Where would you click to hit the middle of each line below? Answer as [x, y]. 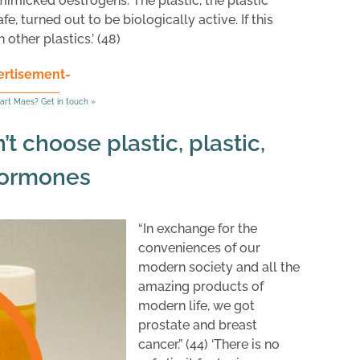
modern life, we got [196, 305]
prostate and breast [198, 325]
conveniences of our [199, 247]
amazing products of [201, 286]
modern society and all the [219, 267]
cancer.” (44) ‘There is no [209, 344]
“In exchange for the [198, 228]
